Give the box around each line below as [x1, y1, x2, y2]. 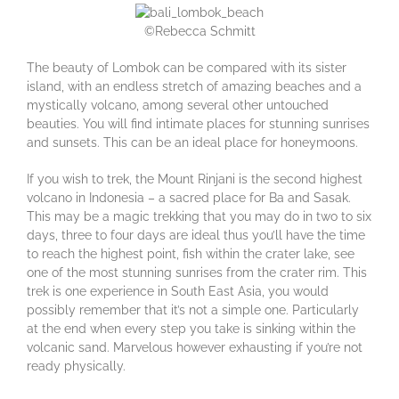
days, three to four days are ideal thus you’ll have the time [27, 227, 365, 242]
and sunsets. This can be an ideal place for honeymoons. [27, 134, 358, 150]
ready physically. [27, 358, 126, 373]
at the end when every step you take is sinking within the [27, 321, 355, 336]
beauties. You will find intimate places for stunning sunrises [27, 116, 370, 131]
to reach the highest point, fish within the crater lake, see [27, 246, 354, 261]
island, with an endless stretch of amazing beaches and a [27, 78, 362, 94]
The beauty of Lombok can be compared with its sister [27, 60, 346, 75]
